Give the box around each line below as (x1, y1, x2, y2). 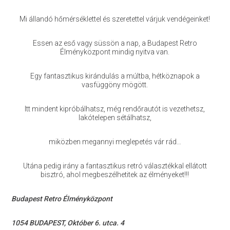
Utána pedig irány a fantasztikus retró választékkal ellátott (23, 162, 207, 170)
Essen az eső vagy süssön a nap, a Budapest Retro (32, 39, 197, 47)
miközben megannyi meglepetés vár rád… (48, 138, 181, 146)
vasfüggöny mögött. (82, 81, 148, 89)
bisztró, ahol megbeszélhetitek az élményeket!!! (41, 170, 189, 179)
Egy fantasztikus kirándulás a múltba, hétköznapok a (30, 72, 200, 80)
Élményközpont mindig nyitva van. (60, 48, 170, 56)
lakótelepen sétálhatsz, (78, 113, 151, 122)
